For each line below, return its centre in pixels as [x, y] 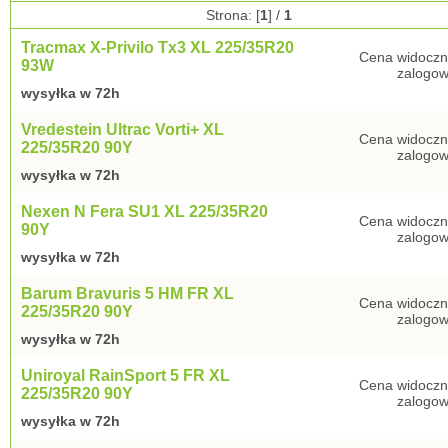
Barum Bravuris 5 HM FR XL [127, 293]
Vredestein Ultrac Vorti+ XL [122, 129]
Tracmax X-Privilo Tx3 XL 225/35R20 [157, 47]
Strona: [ [232, 15]
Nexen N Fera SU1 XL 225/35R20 [144, 211]
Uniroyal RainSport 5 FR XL [125, 375]
